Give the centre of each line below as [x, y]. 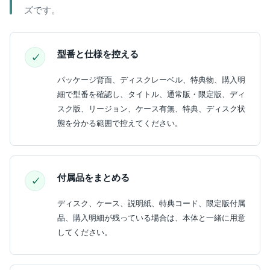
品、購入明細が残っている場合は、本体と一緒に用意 [151, 218]
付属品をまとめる [93, 177]
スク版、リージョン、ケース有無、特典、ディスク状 [151, 109]
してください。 [85, 232]
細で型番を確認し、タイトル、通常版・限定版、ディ [151, 94]
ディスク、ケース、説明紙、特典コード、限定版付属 [151, 203]
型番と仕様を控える [98, 54]
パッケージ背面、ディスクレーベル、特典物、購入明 [151, 80]
